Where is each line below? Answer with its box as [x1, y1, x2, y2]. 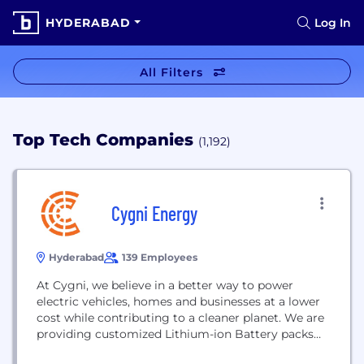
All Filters [139, 65, 203, 80]
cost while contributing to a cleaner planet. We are [37, 310, 324, 325]
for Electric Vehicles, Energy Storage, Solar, [37, 343, 280, 357]
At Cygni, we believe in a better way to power [37, 278, 293, 292]
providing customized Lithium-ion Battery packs [37, 327, 314, 341]
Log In [314, 15, 351, 30]
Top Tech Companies [13, 130, 198, 149]
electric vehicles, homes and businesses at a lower [37, 294, 320, 309]
